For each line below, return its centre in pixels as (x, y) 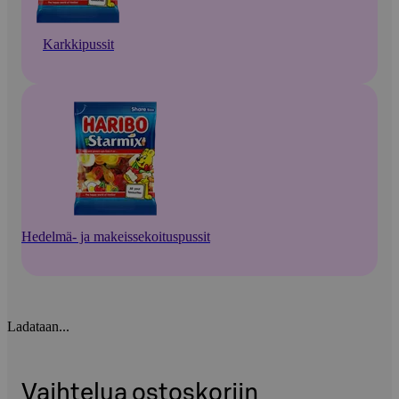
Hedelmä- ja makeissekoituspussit (116, 236)
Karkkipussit (78, 44)
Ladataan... (38, 326)
